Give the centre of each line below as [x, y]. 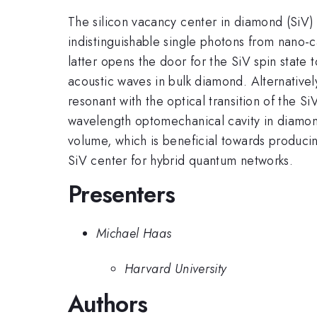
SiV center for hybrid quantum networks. [181, 160]
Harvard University [176, 269]
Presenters [122, 195]
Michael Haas [134, 233]
